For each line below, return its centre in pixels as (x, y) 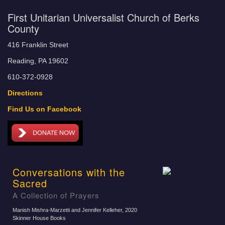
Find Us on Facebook (44, 109)
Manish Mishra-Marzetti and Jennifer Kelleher (67, 210)
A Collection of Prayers (56, 195)
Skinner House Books (39, 218)
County (23, 28)
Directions (25, 93)
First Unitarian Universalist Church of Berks (103, 17)
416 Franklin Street (38, 45)
